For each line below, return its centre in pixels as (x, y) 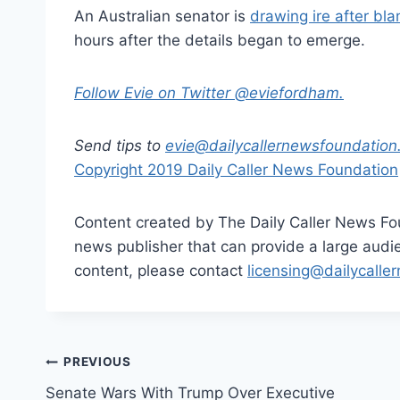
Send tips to (120, 145)
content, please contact (161, 270)
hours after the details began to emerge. (220, 40)
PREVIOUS (97, 362)
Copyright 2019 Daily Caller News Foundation (236, 169)
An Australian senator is (162, 16)
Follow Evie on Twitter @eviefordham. (209, 92)
